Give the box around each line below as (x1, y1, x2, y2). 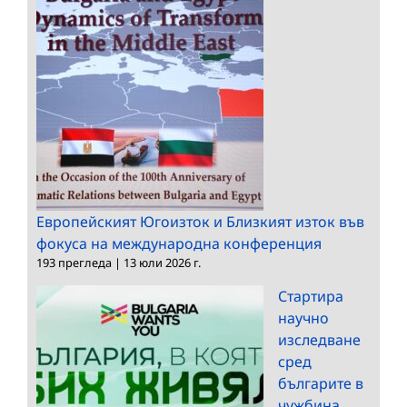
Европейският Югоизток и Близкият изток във (36, 211, 364, 232)
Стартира (278, 285, 343, 306)
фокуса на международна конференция (36, 233, 322, 253)
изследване (278, 329, 361, 350)
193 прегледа (36, 253, 112, 271)
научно (278, 307, 329, 328)
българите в (278, 372, 363, 393)
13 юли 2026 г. (124, 253, 201, 271)
